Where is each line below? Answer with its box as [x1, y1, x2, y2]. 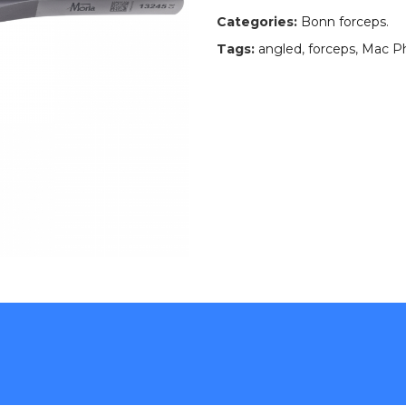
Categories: [217, 14, 297, 30]
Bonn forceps [301, 14, 386, 30]
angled [258, 41, 302, 57]
